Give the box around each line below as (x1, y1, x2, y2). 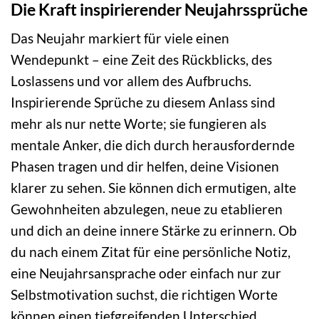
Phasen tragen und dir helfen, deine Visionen (11, 158, 279, 175)
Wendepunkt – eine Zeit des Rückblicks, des (11, 51, 272, 68)
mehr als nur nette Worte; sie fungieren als (11, 115, 266, 132)
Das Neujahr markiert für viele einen (11, 30, 229, 47)
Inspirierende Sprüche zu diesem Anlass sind (11, 94, 276, 111)
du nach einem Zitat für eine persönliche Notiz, (11, 244, 291, 261)
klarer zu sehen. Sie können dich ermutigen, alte (11, 179, 296, 197)
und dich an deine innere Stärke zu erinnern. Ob (11, 222, 297, 239)
